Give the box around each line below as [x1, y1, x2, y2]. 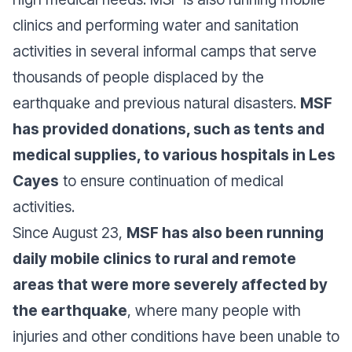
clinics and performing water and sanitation [13, 16, 299, 35]
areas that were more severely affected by [13, 275, 328, 294]
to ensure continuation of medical [59, 171, 284, 190]
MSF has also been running [126, 223, 324, 242]
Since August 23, [13, 223, 126, 242]
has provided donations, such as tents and [13, 119, 324, 138]
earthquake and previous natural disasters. [13, 93, 300, 112]
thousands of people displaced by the [13, 68, 264, 86]
